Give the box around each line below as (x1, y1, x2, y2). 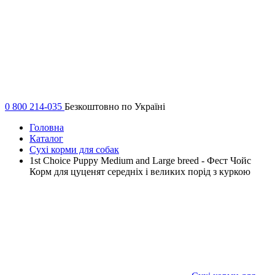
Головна (29, 122, 64, 133)
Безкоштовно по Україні (64, 101, 165, 112)
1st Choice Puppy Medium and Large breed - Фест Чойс (29, 155, 251, 166)
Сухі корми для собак (29, 144, 119, 155)
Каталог (29, 133, 63, 144)
